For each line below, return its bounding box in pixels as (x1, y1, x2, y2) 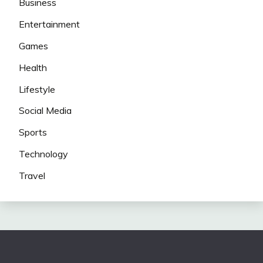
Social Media (19, 104, 72, 117)
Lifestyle (19, 83, 55, 95)
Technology (19, 148, 68, 160)
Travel (19, 169, 45, 181)
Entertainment (19, 18, 80, 31)
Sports (19, 126, 47, 139)
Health (19, 61, 47, 73)
